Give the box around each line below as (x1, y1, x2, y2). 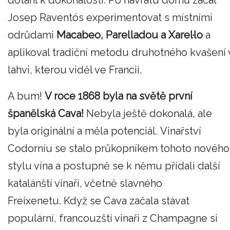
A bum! (8, 90, 45, 103)
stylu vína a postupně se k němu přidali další (8, 160, 220, 172)
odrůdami (8, 28, 54, 41)
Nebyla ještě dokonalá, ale (84, 107, 212, 120)
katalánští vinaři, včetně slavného (8, 177, 162, 190)
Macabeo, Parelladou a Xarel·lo (54, 28, 203, 41)
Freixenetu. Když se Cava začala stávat (8, 195, 189, 207)
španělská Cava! (8, 107, 84, 120)
